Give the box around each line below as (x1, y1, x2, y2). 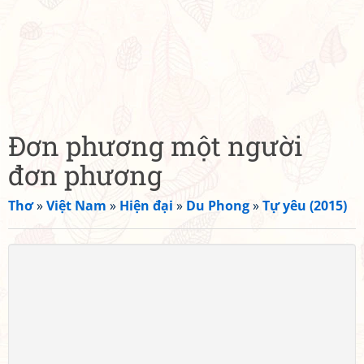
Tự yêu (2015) (262, 197, 347, 214)
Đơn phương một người (8, 128, 303, 163)
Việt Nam (46, 197, 106, 214)
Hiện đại (119, 197, 173, 214)
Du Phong (186, 197, 249, 214)
